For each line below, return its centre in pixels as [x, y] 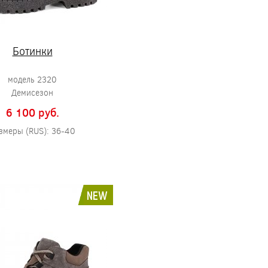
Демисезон [32, 92]
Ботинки [32, 51]
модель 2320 [32, 79]
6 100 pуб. [32, 112]
